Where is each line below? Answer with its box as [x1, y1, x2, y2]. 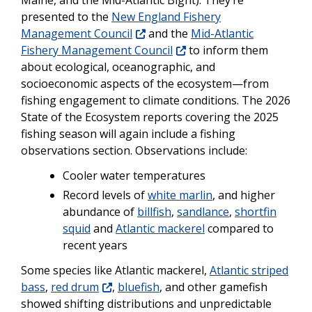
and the [146, 25, 191, 41]
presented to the [21, 8, 111, 24]
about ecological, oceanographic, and [21, 58, 215, 75]
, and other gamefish [159, 279, 267, 295]
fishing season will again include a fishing [21, 125, 235, 141]
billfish [137, 203, 171, 219]
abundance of [63, 203, 137, 219]
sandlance [177, 203, 229, 219]
